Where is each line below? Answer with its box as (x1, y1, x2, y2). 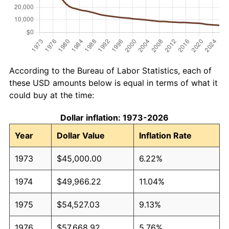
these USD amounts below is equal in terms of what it (9, 77, 218, 88)
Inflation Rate (139, 130, 192, 141)
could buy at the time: (9, 89, 94, 100)
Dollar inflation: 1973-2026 (60, 112, 169, 123)
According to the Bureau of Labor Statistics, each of (9, 65, 212, 76)
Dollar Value (57, 130, 105, 141)
